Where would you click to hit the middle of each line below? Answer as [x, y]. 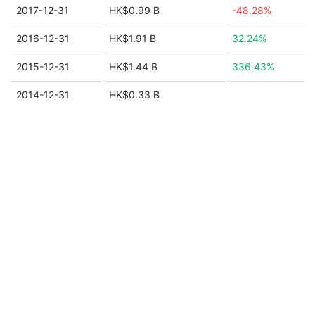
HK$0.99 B [134, 10]
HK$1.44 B [133, 66]
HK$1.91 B [133, 38]
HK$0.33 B [134, 95]
